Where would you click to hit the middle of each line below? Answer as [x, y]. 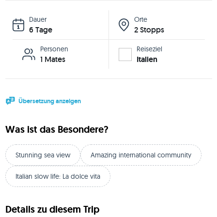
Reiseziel [149, 49]
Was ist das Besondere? [57, 129]
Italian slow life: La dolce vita [58, 176]
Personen [54, 49]
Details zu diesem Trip [52, 209]
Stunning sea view [43, 155]
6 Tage [40, 30]
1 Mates [53, 60]
